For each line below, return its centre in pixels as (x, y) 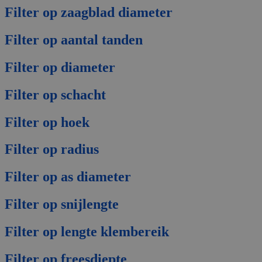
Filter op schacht (55, 94)
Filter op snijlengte (62, 204)
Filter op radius (52, 149)
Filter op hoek (47, 122)
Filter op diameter (60, 67)
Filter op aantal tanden (74, 39)
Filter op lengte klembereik (87, 232)
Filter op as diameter (68, 177)
